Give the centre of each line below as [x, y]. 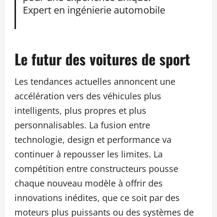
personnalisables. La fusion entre [82, 125]
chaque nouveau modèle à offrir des [89, 183]
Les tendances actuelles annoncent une [95, 81]
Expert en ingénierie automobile [94, 10]
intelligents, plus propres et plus [80, 110]
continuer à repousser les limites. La [89, 154]
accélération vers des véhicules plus [88, 96]
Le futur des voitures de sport [102, 59]
